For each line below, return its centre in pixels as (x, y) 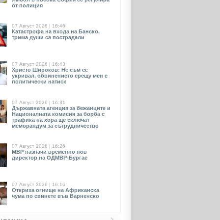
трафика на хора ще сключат (51, 120)
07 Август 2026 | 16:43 (39, 64)
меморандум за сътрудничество (55, 126)
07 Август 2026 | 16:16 (39, 184)
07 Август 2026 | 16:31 (39, 102)
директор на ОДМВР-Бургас (50, 158)
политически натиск (39, 82)
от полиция (27, 5)
